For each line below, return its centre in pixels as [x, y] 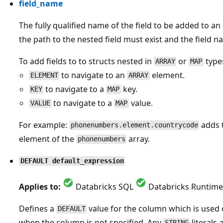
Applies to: [40, 186]
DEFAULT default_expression [72, 161]
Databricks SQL [105, 186]
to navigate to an [93, 75]
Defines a [38, 208]
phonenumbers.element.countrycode [134, 125]
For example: [44, 125]
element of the [48, 139]
